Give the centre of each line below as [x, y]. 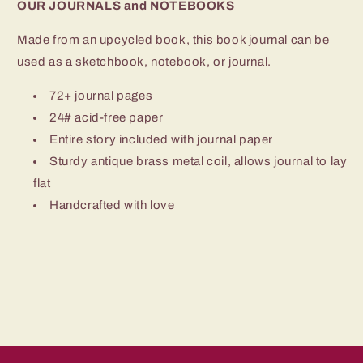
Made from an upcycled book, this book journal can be [173, 39]
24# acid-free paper [107, 117]
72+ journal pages [101, 95]
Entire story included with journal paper [161, 139]
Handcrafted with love [112, 205]
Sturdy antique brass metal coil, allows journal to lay [199, 161]
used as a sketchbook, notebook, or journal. [144, 61]
